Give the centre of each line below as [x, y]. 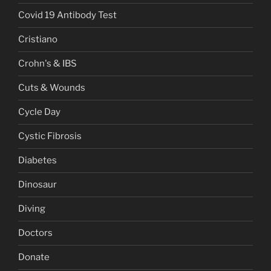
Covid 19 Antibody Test [67, 15]
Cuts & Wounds [52, 88]
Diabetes [38, 161]
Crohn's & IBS [47, 64]
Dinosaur [38, 185]
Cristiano [38, 40]
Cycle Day [39, 112]
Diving [32, 209]
